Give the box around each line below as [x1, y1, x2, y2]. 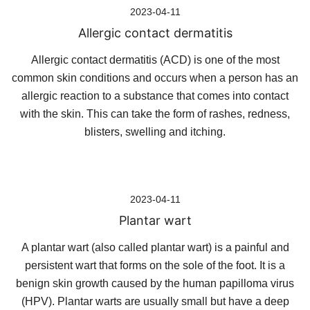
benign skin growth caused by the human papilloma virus [16, 277, 294, 289]
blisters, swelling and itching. [84, 126, 226, 138]
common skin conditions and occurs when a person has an [12, 72, 298, 84]
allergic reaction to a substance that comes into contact [21, 90, 289, 102]
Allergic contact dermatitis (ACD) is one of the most [30, 54, 280, 66]
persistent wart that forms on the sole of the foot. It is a [25, 259, 285, 271]
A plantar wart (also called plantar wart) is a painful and [21, 241, 289, 253]
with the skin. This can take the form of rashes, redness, [20, 108, 290, 120]
